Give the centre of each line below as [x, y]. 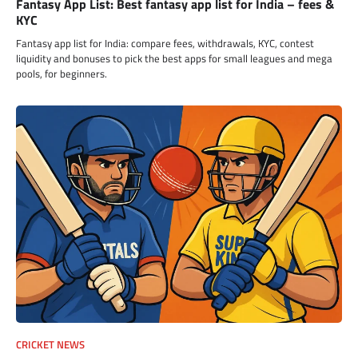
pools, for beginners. [62, 73]
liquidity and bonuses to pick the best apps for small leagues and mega [174, 58]
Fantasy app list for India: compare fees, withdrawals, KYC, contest [165, 43]
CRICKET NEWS [50, 344]
